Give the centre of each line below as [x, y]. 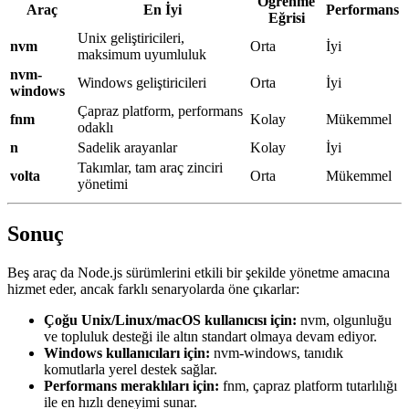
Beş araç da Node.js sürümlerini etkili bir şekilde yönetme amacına [199, 273]
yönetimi [103, 184]
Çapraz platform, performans [160, 110]
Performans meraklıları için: [131, 386]
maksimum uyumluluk [142, 54]
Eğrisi [286, 17]
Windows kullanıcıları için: [127, 353]
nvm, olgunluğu [344, 320]
